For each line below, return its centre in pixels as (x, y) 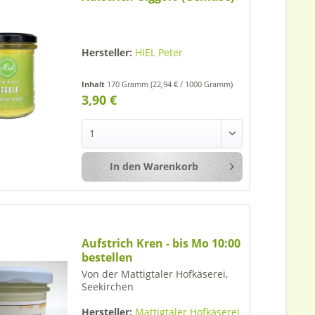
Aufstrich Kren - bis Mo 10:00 (161, 243)
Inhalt (95, 84)
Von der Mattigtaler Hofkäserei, (155, 274)
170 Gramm (129, 84)
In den (125, 167)
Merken (277, 167)
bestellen (108, 257)
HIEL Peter (159, 53)
